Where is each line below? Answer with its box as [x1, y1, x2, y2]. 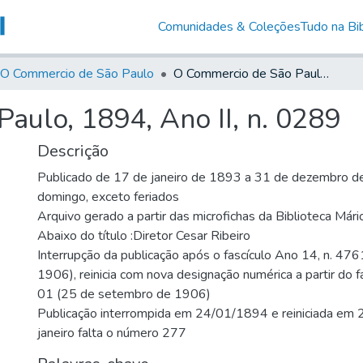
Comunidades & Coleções [157, 17, 301, 36]
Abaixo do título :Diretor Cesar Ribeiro [37, 226, 250, 245]
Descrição [37, 139, 109, 162]
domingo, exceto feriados [37, 187, 179, 206]
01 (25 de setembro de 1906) [37, 284, 211, 303]
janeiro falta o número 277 [37, 323, 186, 342]
